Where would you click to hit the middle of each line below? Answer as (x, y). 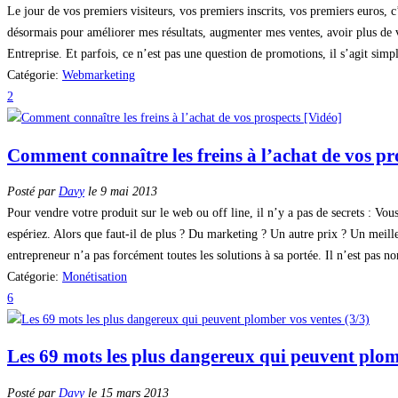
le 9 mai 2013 (121, 192)
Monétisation (95, 277)
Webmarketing (99, 76)
